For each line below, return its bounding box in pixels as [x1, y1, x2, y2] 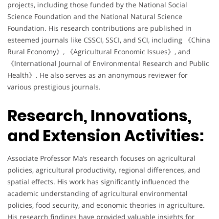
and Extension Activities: [7, 125, 204, 147]
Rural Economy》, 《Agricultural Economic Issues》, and [7, 46, 191, 56]
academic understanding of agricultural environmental [7, 189, 188, 198]
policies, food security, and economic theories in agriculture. [7, 200, 205, 210]
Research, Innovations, [7, 105, 192, 127]
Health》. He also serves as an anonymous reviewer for [7, 70, 188, 80]
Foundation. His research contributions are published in [7, 23, 192, 33]
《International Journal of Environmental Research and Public [7, 58, 209, 68]
